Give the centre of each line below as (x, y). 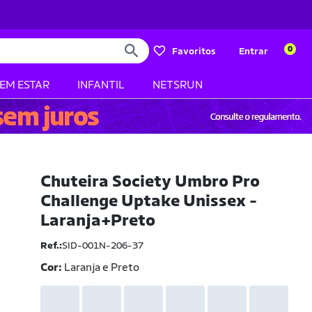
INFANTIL (101, 85)
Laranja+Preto (98, 220)
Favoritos (194, 51)
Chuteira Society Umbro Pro (150, 181)
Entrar (253, 51)
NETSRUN (178, 85)
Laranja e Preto (102, 267)
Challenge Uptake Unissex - (149, 201)
